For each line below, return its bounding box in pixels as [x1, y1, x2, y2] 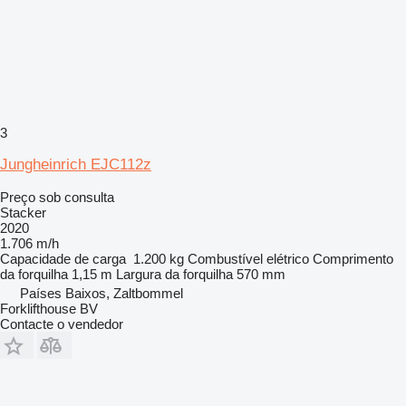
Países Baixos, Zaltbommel [20, 285, 183, 301]
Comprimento [313, 250, 393, 266]
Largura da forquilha [116, 266, 233, 282]
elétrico [266, 250, 309, 266]
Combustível [188, 250, 263, 266]
